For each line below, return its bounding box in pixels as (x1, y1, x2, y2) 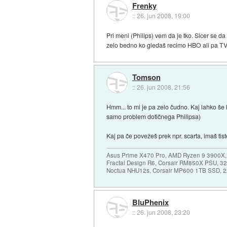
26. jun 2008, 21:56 (136, 83, 190, 92)
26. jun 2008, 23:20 (136, 207, 190, 216)
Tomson (132, 71, 161, 83)
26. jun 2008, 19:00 (136, 11, 190, 20)
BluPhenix (132, 196, 169, 208)
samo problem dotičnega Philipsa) (106, 111, 201, 121)
